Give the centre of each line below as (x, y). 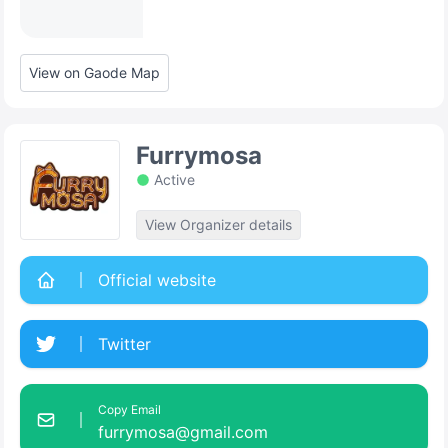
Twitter (124, 344)
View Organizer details (218, 224)
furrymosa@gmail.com (183, 432)
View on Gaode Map (94, 72)
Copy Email (129, 409)
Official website (157, 280)
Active (174, 179)
